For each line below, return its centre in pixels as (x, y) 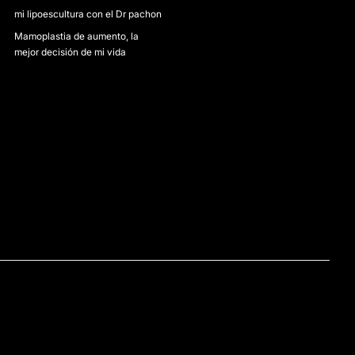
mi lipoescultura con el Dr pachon (88, 14)
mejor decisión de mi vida (71, 52)
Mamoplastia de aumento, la (77, 36)
